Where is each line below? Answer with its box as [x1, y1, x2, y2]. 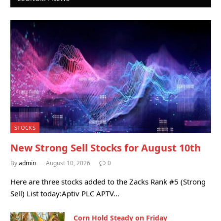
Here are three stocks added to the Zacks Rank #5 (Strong [10, 176, 206, 186]
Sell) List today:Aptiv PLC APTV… [10, 188, 119, 198]
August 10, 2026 [46, 158, 90, 167]
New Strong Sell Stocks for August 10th [10, 141, 201, 154]
